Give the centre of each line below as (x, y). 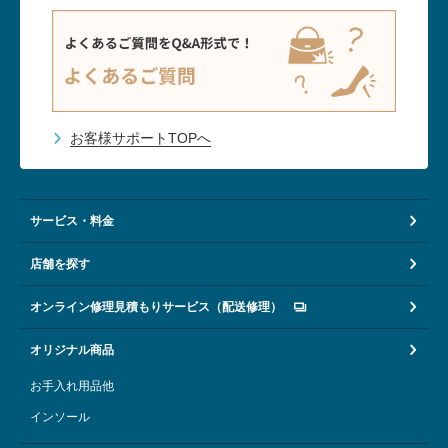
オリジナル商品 (72, 349)
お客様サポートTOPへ (140, 137)
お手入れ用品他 (72, 385)
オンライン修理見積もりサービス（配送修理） (156, 306)
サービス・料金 (72, 220)
